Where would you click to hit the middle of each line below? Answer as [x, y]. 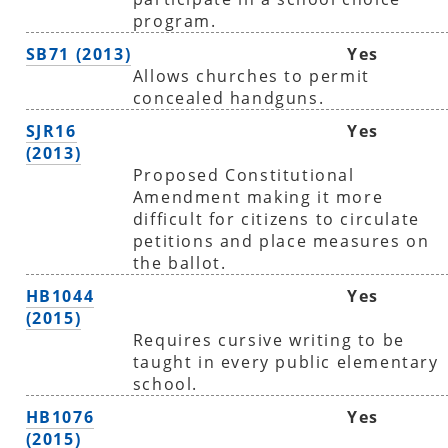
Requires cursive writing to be [268, 339]
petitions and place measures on [281, 240]
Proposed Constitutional [243, 174]
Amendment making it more [258, 196]
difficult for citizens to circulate [276, 218]
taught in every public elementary [285, 361]
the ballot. [179, 262]
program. [174, 20]
